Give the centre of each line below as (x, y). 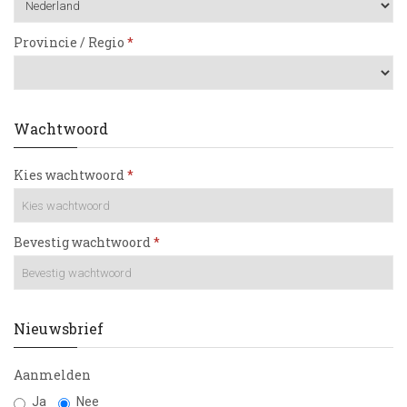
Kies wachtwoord (69, 175)
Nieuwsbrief (59, 328)
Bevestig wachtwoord (82, 242)
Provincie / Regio (69, 42)
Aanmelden (52, 375)
